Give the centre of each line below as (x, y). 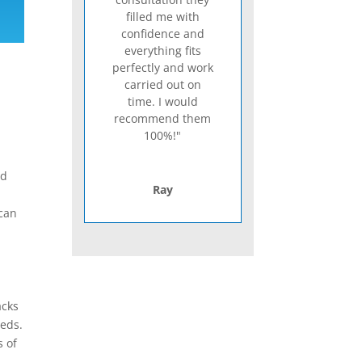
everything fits (162, 51)
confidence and (162, 34)
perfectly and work (162, 68)
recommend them (163, 119)
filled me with (162, 17)
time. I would (162, 102)
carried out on (162, 85)
